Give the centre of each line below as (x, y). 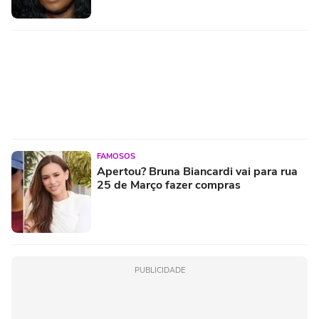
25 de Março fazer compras (169, 185)
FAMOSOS (116, 156)
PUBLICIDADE (159, 270)
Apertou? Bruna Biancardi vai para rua (197, 171)
